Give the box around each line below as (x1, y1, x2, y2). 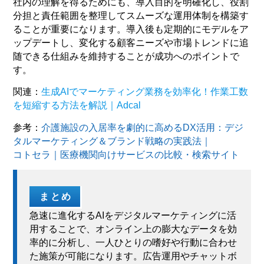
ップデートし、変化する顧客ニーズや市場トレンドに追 (13, 38, 249, 48)
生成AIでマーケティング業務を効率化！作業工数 (41, 87, 249, 97)
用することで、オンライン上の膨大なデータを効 (29, 224, 237, 235)
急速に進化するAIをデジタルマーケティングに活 (29, 210, 236, 221)
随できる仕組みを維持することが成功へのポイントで (13, 51, 240, 62)
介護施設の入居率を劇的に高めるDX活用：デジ (41, 122, 244, 133)
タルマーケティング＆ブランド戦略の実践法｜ (13, 136, 212, 146)
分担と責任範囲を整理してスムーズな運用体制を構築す (13, 11, 249, 21)
